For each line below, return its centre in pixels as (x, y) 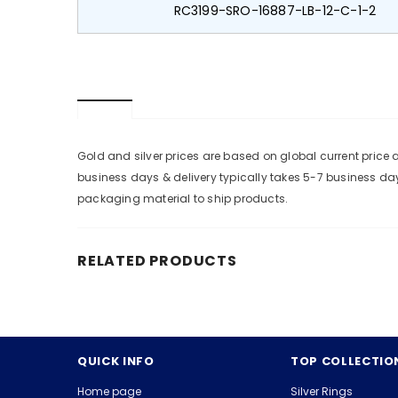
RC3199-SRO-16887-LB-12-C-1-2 (275, 11)
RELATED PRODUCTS (157, 261)
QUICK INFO (116, 362)
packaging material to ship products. (183, 199)
